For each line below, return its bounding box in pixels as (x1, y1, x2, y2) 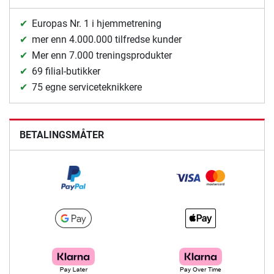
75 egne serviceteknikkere (32, 81, 142, 94)
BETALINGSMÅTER (20, 129, 104, 141)
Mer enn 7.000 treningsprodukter (32, 50, 172, 62)
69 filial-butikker (32, 65, 100, 78)
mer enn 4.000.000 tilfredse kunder (32, 34, 182, 46)
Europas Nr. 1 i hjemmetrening (32, 18, 161, 30)
